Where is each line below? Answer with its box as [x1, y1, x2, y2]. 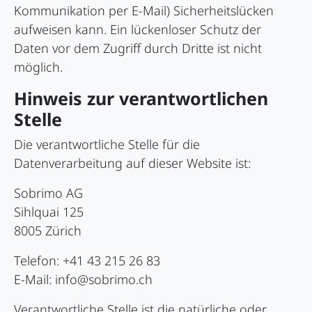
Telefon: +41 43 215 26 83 [14, 252, 160, 270]
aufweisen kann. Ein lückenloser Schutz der [14, 21, 261, 38]
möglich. [14, 58, 63, 76]
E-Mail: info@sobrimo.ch [14, 271, 153, 288]
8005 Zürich [14, 222, 81, 240]
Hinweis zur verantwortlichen [14, 86, 268, 111]
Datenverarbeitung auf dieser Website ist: [14, 155, 251, 172]
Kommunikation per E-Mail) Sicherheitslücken [14, 2, 274, 19]
